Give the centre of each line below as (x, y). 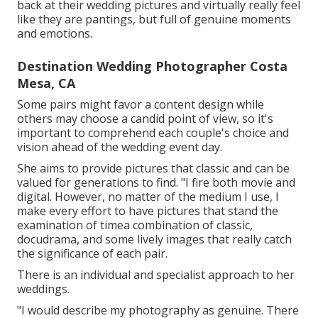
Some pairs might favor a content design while (141, 104)
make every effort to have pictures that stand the (148, 210)
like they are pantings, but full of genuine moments (154, 19)
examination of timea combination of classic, (135, 225)
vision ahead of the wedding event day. (120, 147)
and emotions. (55, 33)
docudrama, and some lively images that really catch (154, 239)
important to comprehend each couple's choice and (153, 132)
